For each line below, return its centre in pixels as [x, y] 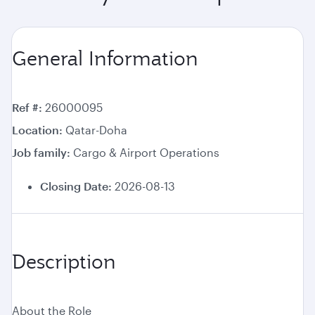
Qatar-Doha [96, 130]
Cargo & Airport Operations [146, 153]
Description [64, 262]
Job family [41, 153]
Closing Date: [76, 186]
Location [37, 130]
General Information [105, 59]
